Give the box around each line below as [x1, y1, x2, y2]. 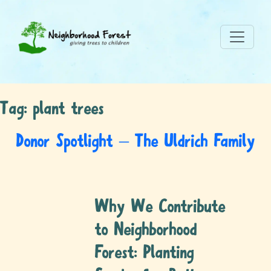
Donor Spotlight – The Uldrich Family [16, 132, 255, 152]
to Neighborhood [94, 221, 197, 241]
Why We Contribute [94, 198, 226, 218]
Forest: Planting [94, 244, 194, 264]
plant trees [33, 100, 104, 120]
